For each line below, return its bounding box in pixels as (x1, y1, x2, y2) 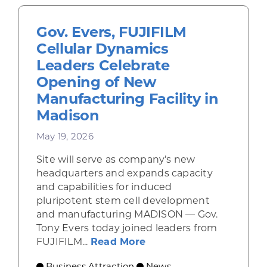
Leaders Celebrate (36, 56, 170, 74)
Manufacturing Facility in (36, 89, 219, 107)
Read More (90, 235, 146, 247)
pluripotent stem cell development (36, 194, 210, 206)
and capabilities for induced (36, 181, 172, 193)
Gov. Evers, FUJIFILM (36, 23, 187, 41)
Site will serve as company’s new (36, 153, 195, 165)
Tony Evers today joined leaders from (36, 222, 218, 234)
